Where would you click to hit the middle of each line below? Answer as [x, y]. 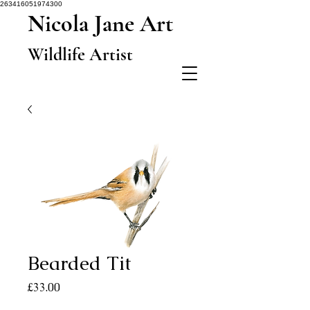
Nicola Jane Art [100, 24]
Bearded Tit [80, 263]
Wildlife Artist [80, 54]
